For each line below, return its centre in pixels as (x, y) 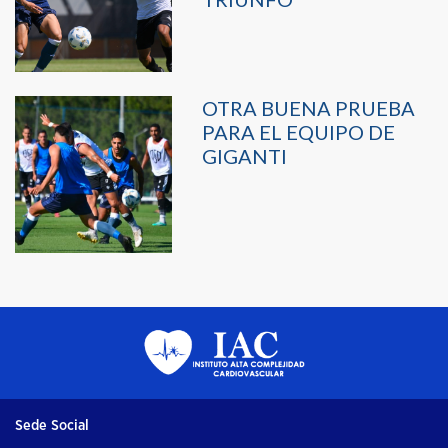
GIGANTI (244, 156)
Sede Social (52, 425)
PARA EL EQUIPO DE (298, 132)
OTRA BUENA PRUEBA (308, 108)
